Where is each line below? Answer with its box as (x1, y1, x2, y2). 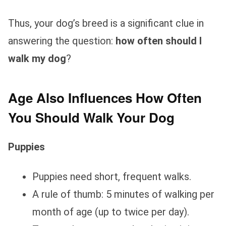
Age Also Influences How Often (8, 88, 202, 107)
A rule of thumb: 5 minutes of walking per (32, 188, 214, 201)
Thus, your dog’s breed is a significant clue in (8, 17, 204, 30)
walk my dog (8, 52, 66, 65)
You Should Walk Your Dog (8, 108, 175, 127)
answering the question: (8, 35, 116, 47)
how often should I (116, 35, 202, 47)
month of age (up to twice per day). (32, 206, 189, 218)
